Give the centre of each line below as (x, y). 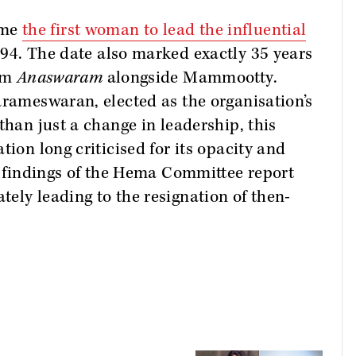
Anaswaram (62, 78)
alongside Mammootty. (192, 78)
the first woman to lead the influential (164, 30)
